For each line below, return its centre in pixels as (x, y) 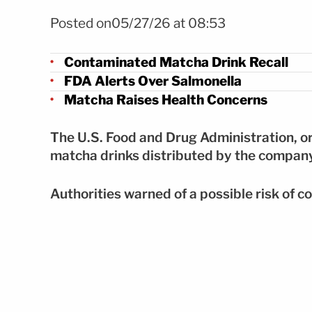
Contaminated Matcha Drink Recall (176, 62)
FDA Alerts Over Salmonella (153, 81)
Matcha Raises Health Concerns (166, 100)
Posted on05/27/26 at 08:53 (138, 23)
